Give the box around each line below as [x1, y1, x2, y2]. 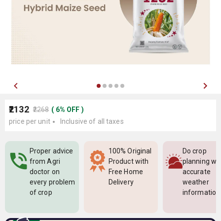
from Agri [30, 157, 60, 165]
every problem [30, 178, 75, 186]
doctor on [30, 168, 60, 176]
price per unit [9, 117, 50, 125]
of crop [30, 188, 52, 196]
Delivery [109, 178, 134, 186]
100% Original [109, 147, 152, 155]
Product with [109, 157, 149, 165]
